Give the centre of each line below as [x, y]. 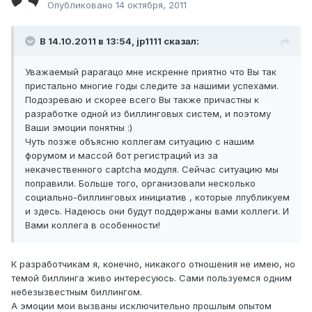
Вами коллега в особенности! [93, 225]
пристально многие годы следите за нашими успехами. [152, 86]
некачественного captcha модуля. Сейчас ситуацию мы [152, 170]
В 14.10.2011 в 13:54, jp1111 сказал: [119, 41]
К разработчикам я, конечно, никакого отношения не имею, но [153, 264]
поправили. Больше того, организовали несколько [140, 184]
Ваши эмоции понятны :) [79, 128]
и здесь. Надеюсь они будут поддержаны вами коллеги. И [157, 211]
